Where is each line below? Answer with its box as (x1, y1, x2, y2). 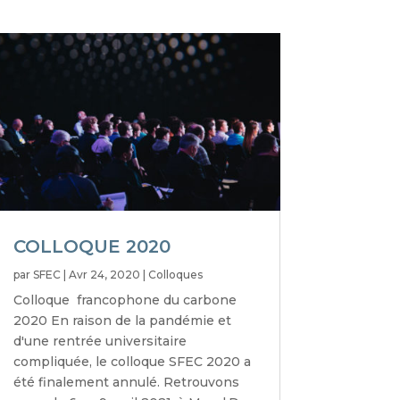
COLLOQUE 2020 (12, 236, 171, 258)
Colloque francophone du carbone (12, 292, 237, 309)
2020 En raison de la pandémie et (12, 312, 231, 329)
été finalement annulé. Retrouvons (12, 374, 239, 391)
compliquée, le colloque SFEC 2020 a (12, 354, 251, 371)
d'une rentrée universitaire (12, 333, 187, 350)
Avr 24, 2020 (68, 268, 140, 282)
